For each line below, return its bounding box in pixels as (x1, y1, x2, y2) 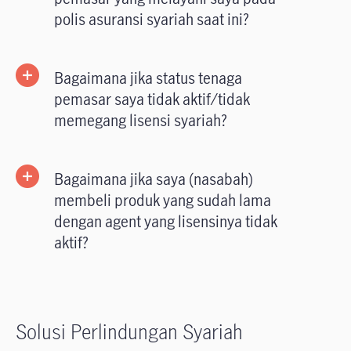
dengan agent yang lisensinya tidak (54, 211, 277, 233)
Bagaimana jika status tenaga (54, 67, 242, 89)
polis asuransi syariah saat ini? (54, 9, 249, 31)
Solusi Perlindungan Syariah (16, 318, 243, 346)
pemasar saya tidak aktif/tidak (54, 89, 250, 110)
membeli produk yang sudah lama (54, 190, 271, 212)
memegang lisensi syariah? (54, 110, 227, 132)
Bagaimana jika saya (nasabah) (54, 168, 253, 190)
